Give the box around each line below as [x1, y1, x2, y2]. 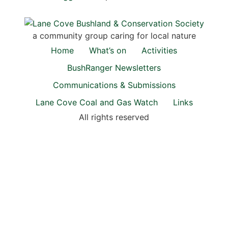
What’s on [89, 45, 126, 56]
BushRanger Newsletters [67, 63, 161, 73]
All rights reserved [79, 112, 149, 123]
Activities [141, 45, 177, 56]
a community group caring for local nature [32, 31, 196, 41]
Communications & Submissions [52, 80, 176, 91]
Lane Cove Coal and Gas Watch [35, 97, 158, 108]
